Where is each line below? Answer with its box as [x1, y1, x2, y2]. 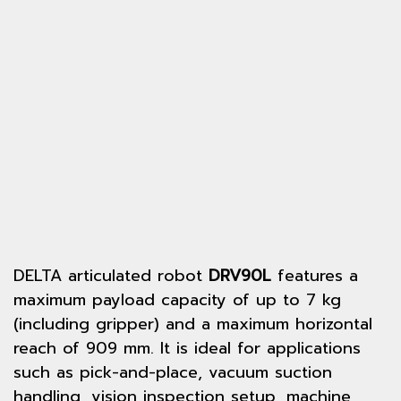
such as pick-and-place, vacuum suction [13, 360, 332, 385]
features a [271, 263, 358, 288]
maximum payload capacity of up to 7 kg [13, 287, 341, 312]
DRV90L [209, 263, 271, 288]
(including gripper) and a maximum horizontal [13, 311, 372, 337]
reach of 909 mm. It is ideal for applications [13, 336, 361, 361]
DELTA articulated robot [13, 263, 209, 288]
